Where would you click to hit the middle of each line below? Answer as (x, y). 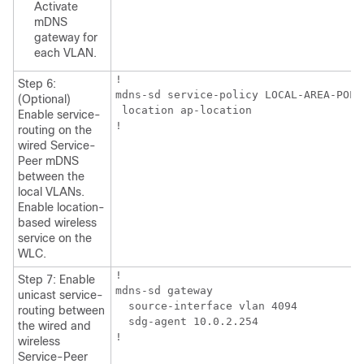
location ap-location (184, 110)
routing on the (55, 130)
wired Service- (57, 146)
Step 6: (37, 84)
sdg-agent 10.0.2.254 (187, 322)
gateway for (66, 38)
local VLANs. (51, 192)
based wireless (57, 223)
